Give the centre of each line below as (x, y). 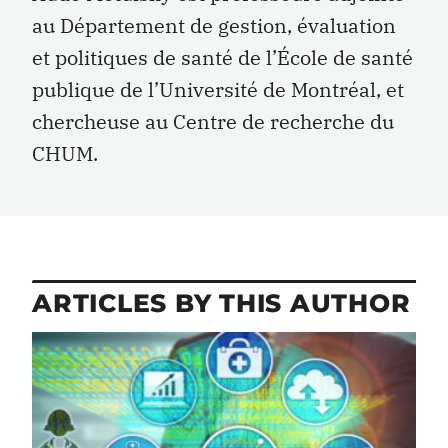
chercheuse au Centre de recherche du (213, 121)
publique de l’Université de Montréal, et (218, 89)
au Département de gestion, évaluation (214, 25)
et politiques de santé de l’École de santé (222, 57)
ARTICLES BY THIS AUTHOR (221, 303)
